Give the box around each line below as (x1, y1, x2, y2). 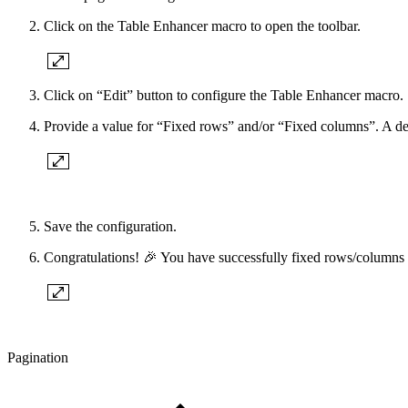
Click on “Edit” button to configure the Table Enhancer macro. (44, 87, 403, 104)
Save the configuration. (44, 219, 177, 235)
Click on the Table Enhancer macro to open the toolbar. (44, 18, 361, 35)
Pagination (7, 350, 68, 366)
